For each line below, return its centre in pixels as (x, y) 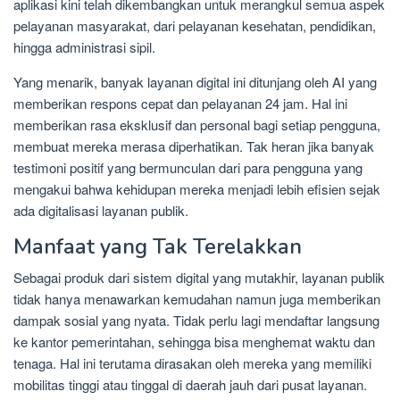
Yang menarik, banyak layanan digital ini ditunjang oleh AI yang (195, 82)
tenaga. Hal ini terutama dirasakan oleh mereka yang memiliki (192, 363)
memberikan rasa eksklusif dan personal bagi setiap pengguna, (197, 125)
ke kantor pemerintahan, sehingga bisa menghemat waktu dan (194, 342)
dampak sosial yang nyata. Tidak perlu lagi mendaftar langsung (196, 321)
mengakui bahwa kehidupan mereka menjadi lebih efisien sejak (197, 189)
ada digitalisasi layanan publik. (101, 211)
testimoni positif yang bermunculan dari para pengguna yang (188, 168)
